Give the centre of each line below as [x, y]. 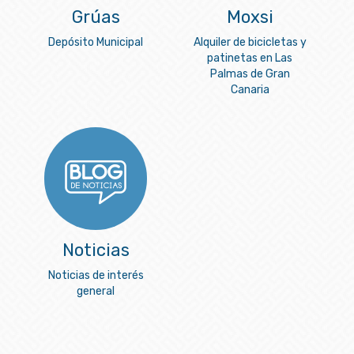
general [96, 292]
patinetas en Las [250, 58]
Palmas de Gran [250, 74]
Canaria [250, 90]
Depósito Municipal [96, 43]
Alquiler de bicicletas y [250, 43]
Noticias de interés [96, 276]
